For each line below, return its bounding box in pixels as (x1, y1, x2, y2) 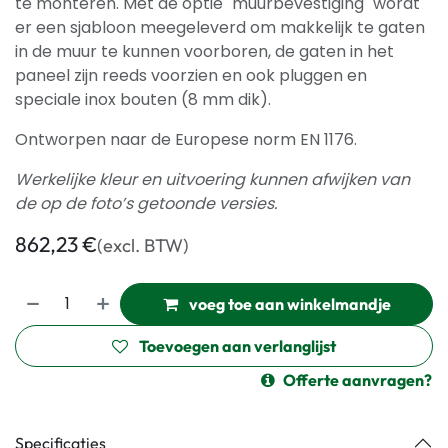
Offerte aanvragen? (283, 370, 432, 390)
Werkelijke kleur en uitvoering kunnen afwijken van (15, 168, 410, 191)
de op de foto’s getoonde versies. (15, 192, 277, 215)
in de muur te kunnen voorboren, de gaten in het (15, 40, 394, 63)
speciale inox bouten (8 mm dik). (15, 88, 271, 111)
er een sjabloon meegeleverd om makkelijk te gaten (15, 16, 425, 39)
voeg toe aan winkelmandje (185, 294, 391, 314)
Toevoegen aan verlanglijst (139, 336, 336, 356)
